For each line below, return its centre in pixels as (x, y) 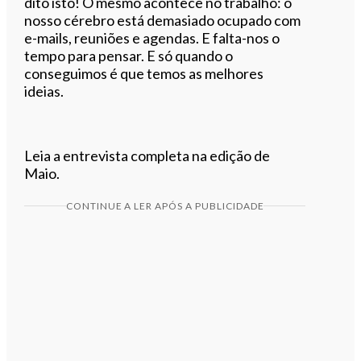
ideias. (44, 91)
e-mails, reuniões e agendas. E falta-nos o (152, 37)
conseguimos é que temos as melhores (144, 73)
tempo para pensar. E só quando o (129, 55)
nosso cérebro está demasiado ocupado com (163, 20)
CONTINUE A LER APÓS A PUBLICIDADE (165, 205)
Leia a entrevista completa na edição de (147, 155)
